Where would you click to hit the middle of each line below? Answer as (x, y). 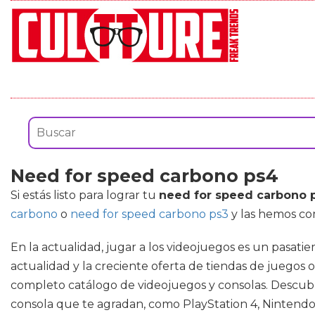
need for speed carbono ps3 (149, 214)
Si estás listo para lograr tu (85, 195)
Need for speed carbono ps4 (144, 176)
